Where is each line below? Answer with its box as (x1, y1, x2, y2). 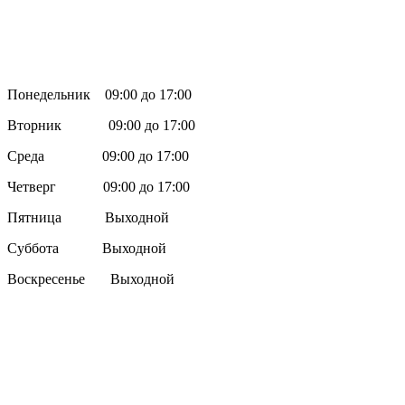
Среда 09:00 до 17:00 (7, 147, 189, 164)
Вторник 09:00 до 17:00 (7, 117, 195, 133)
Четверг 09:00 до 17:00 (7, 178, 190, 194)
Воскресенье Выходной (7, 270, 178, 287)
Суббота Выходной (7, 240, 166, 256)
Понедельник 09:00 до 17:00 (7, 86, 192, 102)
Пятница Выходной (7, 209, 169, 225)
